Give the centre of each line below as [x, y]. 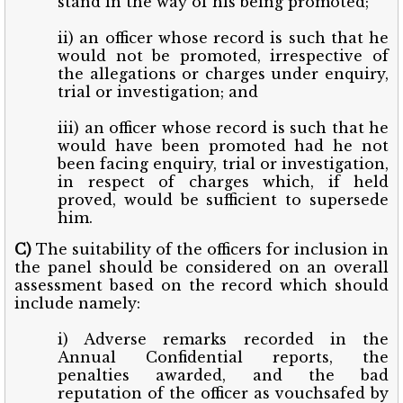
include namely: [77, 303]
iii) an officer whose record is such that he [223, 127]
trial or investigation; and [158, 91]
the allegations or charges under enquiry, [223, 73]
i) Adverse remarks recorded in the [223, 339]
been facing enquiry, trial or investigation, [223, 163]
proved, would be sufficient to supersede [223, 199]
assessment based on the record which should [201, 285]
